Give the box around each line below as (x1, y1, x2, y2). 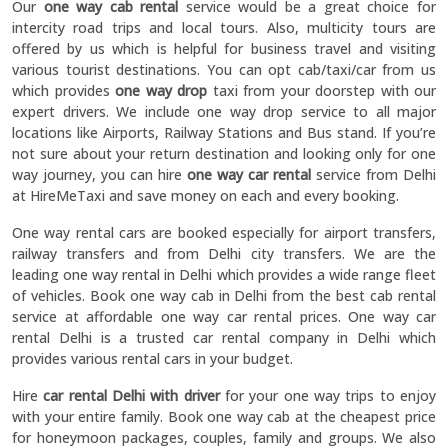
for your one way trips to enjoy (219, 386, 437, 405)
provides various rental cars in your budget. (12, 349, 293, 368)
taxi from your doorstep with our (207, 81, 436, 100)
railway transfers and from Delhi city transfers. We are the (12, 244, 436, 263)
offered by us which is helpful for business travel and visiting (12, 39, 436, 58)
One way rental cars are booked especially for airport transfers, (12, 223, 436, 242)
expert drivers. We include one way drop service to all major (12, 102, 436, 121)
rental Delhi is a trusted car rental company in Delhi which (12, 328, 436, 347)
